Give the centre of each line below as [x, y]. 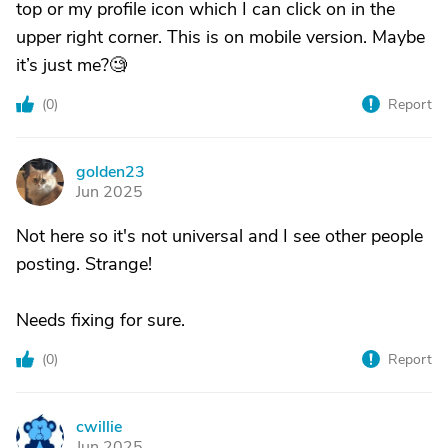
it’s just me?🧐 [71, 65]
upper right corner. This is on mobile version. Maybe [220, 37]
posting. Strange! [84, 264]
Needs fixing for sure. [100, 320]
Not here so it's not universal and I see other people [219, 236]
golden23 [110, 172]
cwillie [99, 427]
